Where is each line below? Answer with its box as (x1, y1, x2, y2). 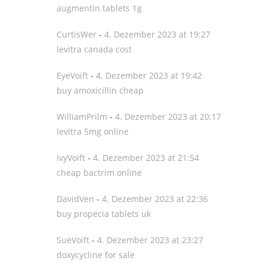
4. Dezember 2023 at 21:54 (93, 152, 199, 163)
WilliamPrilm (57, 111, 107, 122)
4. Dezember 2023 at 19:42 (96, 70, 202, 81)
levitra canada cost (57, 44, 132, 55)
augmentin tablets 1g (57, 2, 142, 14)
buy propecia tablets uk (57, 208, 151, 219)
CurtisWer (57, 29, 97, 40)
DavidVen (57, 193, 94, 204)
